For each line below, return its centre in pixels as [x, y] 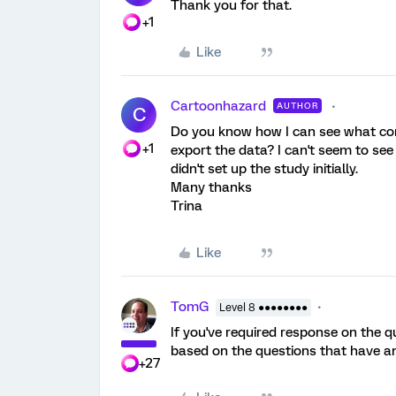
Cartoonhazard [218, 106]
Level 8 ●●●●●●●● [263, 308]
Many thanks [211, 187]
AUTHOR [297, 106]
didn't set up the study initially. [264, 169]
